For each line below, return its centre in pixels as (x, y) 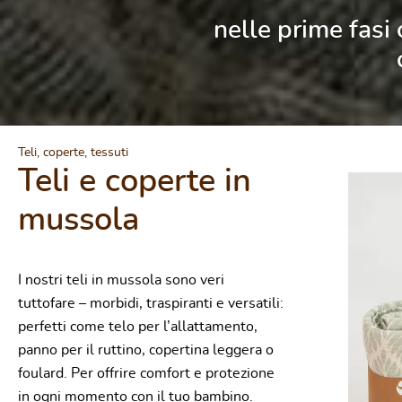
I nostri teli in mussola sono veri (121, 280)
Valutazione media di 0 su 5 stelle (274, 187)
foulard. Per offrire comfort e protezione (146, 373)
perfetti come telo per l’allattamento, (138, 327)
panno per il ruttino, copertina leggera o (146, 350)
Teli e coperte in (135, 181)
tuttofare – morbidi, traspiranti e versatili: (151, 303)
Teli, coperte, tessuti (73, 153)
